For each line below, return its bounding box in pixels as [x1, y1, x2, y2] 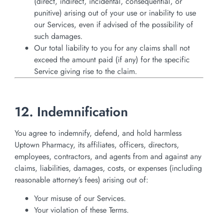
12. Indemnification [15, 102, 128, 121]
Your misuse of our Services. [34, 192, 126, 204]
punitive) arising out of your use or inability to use [34, 7, 196, 18]
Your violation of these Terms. [34, 204, 129, 216]
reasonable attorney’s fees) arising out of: [15, 174, 148, 185]
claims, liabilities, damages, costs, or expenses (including [15, 162, 202, 174]
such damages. [34, 30, 83, 42]
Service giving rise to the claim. [34, 65, 137, 77]
